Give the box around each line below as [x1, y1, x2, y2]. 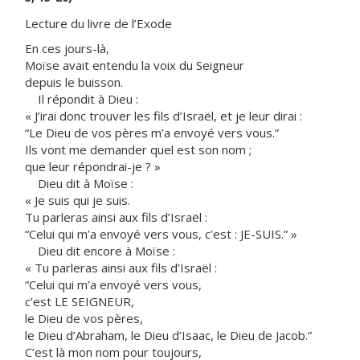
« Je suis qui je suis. [25, 192, 130, 208]
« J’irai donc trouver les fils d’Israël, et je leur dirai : [25, 108, 302, 124]
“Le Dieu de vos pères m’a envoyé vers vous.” [25, 125, 279, 141]
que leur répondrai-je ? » [25, 158, 161, 174]
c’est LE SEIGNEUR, [25, 293, 134, 309]
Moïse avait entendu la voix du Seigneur [25, 57, 244, 73]
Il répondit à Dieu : [25, 91, 138, 107]
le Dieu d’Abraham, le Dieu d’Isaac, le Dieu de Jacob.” [25, 327, 312, 343]
